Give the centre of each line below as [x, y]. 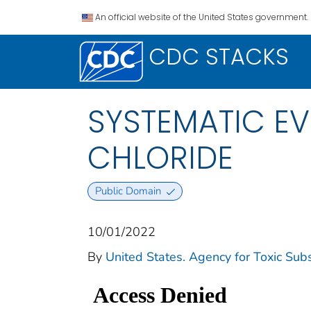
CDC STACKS [219, 57]
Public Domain [128, 191]
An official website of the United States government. [202, 17]
